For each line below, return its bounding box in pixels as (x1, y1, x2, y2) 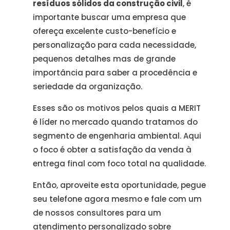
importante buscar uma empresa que (33, 12, 186, 23)
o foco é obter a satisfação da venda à (33, 144, 192, 155)
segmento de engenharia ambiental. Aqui (33, 130, 202, 141)
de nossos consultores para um (33, 207, 162, 218)
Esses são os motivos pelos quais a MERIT (33, 103, 201, 113)
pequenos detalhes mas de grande (33, 53, 176, 64)
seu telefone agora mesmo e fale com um (33, 194, 202, 204)
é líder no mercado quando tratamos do (33, 117, 198, 127)
